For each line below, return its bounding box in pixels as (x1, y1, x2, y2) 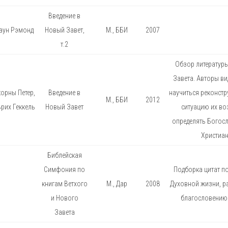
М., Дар (106, 179, 127, 188)
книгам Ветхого (41, 179, 88, 188)
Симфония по (44, 165, 85, 174)
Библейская (47, 151, 82, 159)
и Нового (50, 193, 78, 202)
